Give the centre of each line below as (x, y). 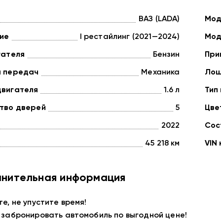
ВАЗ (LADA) (159, 19)
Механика (161, 73)
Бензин (166, 55)
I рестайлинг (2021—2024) (130, 37)
